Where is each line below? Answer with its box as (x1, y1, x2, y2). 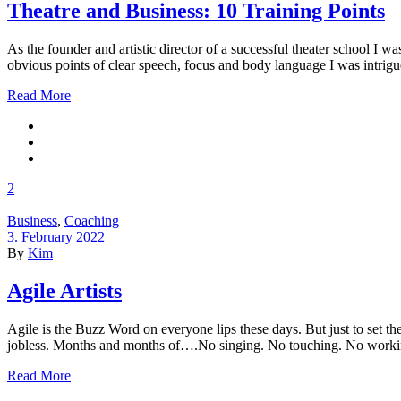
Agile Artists (7, 278, 122, 303)
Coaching (64, 212, 119, 228)
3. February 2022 (7, 228, 105, 244)
